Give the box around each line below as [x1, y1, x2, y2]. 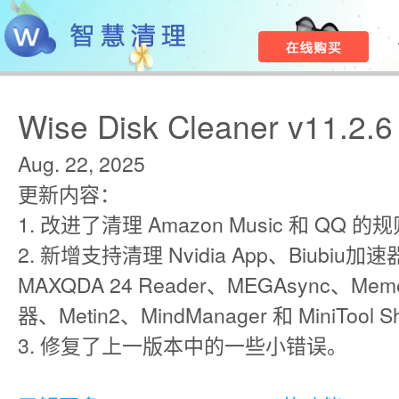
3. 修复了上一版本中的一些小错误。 [18, 330, 347, 360]
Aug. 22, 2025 [18, 149, 145, 178]
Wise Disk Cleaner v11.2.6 [18, 102, 393, 148]
